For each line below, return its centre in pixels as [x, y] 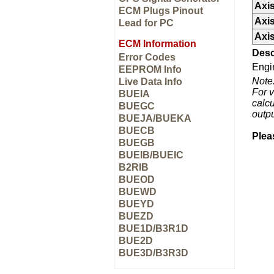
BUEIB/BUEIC [151, 155]
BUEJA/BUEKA [155, 118]
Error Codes [147, 57]
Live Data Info [150, 82]
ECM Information [157, 44]
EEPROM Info [150, 69]
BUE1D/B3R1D [154, 228]
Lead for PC [146, 23]
